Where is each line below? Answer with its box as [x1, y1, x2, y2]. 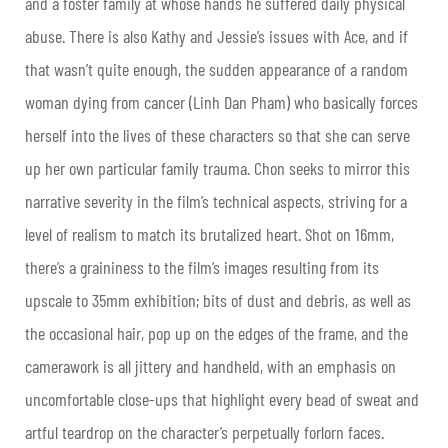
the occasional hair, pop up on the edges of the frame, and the [25, 322, 408, 345]
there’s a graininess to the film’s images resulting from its [25, 256, 379, 279]
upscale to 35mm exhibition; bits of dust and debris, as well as [25, 289, 411, 312]
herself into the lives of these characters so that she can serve [25, 124, 410, 147]
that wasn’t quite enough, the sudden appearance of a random [25, 58, 408, 81]
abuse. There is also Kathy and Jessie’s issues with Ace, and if [25, 25, 408, 48]
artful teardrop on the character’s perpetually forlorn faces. [25, 421, 384, 444]
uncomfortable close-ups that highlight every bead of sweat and [25, 388, 419, 411]
